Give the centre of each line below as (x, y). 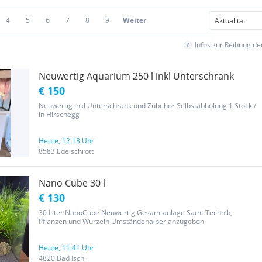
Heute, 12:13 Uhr (66, 141)
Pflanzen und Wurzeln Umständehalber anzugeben (121, 221)
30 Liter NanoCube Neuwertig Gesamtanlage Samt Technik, (135, 213)
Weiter (135, 20)
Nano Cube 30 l (72, 183)
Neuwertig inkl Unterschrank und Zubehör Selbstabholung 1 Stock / (147, 106)
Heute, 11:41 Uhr (66, 248)
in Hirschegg (59, 114)
